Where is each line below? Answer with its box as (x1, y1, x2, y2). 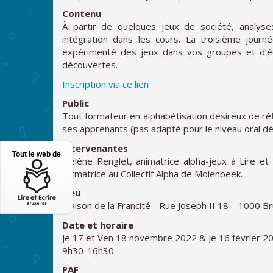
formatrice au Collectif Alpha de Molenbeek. (62, 167, 243, 180)
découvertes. (62, 58, 118, 71)
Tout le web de (12, 150, 61, 159)
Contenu (62, 7, 101, 20)
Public (62, 97, 89, 110)
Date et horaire (62, 218, 133, 231)
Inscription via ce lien (62, 77, 149, 90)
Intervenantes (62, 141, 128, 154)
